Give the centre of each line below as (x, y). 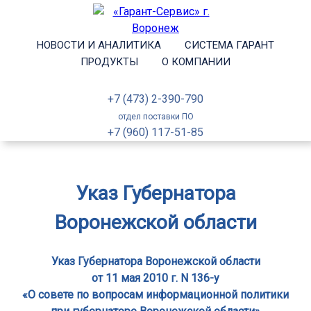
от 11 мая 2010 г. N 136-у (155, 278)
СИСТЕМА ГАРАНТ (229, 45)
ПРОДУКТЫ (109, 62)
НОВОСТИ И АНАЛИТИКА (99, 45)
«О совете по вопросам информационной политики (155, 295)
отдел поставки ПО (155, 117)
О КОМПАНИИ (196, 62)
